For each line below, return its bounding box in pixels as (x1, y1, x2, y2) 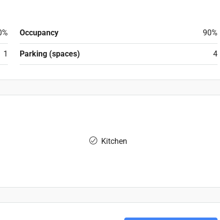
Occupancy (19, 28, 58, 37)
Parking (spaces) (19, 49, 80, 58)
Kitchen (101, 137, 127, 146)
